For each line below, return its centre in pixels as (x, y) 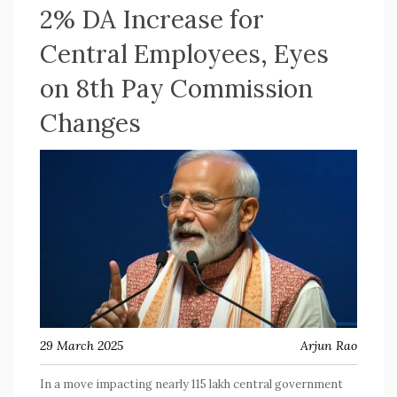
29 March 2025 (82, 346)
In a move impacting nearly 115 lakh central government (191, 385)
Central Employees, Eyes (184, 54)
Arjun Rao (329, 346)
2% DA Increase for (152, 19)
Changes (90, 123)
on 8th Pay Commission (176, 89)
